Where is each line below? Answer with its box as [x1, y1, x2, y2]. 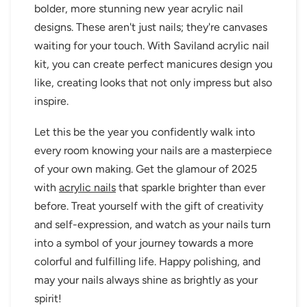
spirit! [34, 292, 62, 306]
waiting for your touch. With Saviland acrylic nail [34, 39, 269, 53]
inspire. [34, 95, 69, 108]
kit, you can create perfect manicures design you [34, 58, 273, 71]
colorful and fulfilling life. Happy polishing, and [34, 255, 260, 269]
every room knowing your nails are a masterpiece [34, 144, 272, 158]
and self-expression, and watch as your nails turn [34, 218, 271, 232]
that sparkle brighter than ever [116, 181, 265, 195]
